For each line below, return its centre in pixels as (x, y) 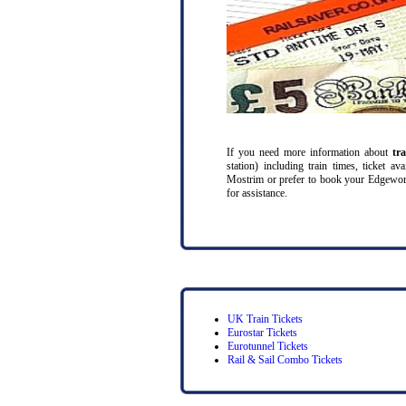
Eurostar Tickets (262, 333)
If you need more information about (310, 152)
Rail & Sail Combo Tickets (285, 360)
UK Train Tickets (265, 319)
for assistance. (257, 193)
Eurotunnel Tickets (268, 346)
